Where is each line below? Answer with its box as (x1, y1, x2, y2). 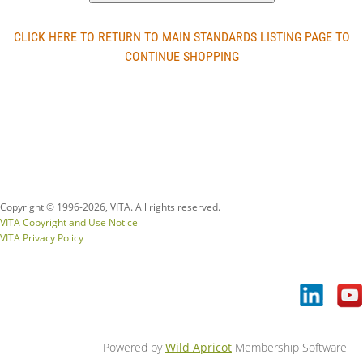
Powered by (103, 340, 165, 356)
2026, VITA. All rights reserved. (83, 200, 220, 215)
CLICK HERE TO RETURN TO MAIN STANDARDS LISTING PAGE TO (13, 29, 350, 45)
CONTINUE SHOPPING (124, 49, 239, 65)
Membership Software (232, 340, 347, 356)
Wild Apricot (165, 340, 232, 356)
